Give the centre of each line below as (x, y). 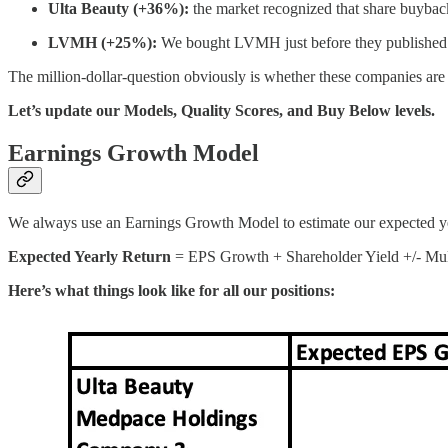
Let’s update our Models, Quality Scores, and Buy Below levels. (221, 111)
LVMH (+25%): (102, 43)
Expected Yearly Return (89, 257)
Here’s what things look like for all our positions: (171, 291)
